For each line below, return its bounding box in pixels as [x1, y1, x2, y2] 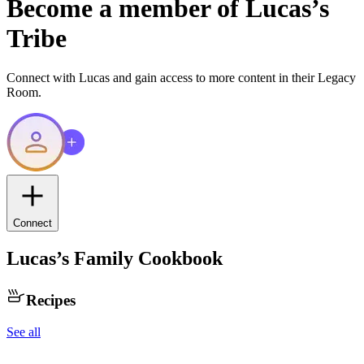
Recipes [26, 291, 76, 309]
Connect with [6, 71, 79, 85]
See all [6, 324, 41, 339]
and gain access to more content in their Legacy [110, 71, 356, 85]
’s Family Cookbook [56, 248, 223, 270]
